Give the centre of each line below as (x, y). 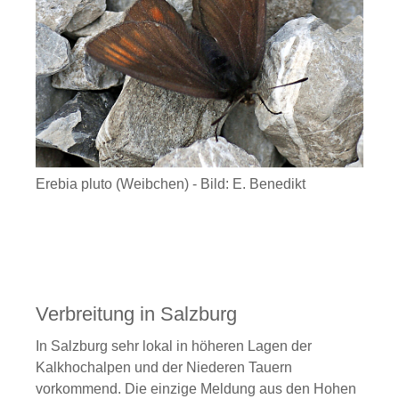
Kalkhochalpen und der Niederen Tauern (164, 367)
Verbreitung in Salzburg (136, 313)
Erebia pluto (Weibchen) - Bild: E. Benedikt (171, 183)
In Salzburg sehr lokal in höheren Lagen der (174, 346)
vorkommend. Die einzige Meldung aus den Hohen (196, 388)
